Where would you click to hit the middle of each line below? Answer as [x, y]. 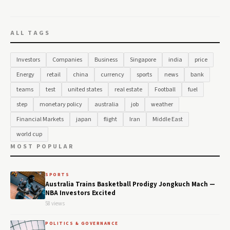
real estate [128, 89]
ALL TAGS [30, 33]
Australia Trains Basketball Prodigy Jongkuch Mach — [130, 184]
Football [165, 89]
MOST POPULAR [42, 146]
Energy [25, 74]
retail [54, 74]
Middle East [168, 119]
